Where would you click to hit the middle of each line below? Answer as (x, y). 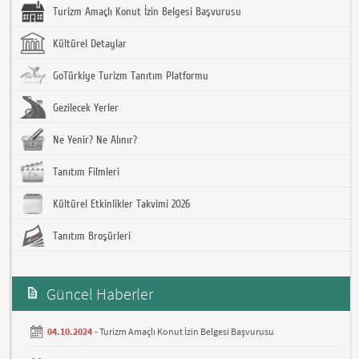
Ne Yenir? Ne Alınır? (94, 141)
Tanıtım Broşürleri (91, 237)
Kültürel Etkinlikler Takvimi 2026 (120, 205)
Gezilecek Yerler (85, 109)
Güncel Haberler (100, 294)
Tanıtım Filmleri (85, 173)
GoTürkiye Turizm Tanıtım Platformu (129, 77)
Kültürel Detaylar (89, 44)
